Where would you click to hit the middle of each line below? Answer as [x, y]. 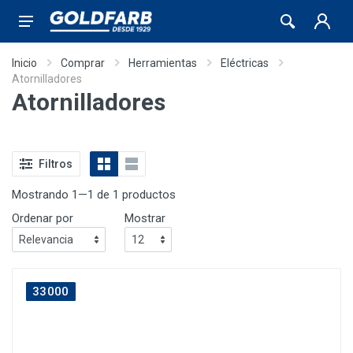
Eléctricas [245, 63]
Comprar [83, 63]
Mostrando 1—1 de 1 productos [94, 195]
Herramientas [163, 63]
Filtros [56, 163]
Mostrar [145, 218]
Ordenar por [43, 218]
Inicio [24, 63]
